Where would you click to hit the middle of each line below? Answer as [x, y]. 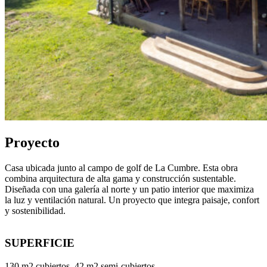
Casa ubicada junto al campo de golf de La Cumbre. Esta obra [121, 167]
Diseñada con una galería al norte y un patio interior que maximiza [129, 189]
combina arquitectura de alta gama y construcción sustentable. [120, 178]
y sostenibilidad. [35, 210]
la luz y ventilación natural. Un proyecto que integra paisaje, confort [132, 200]
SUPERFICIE [40, 243]
